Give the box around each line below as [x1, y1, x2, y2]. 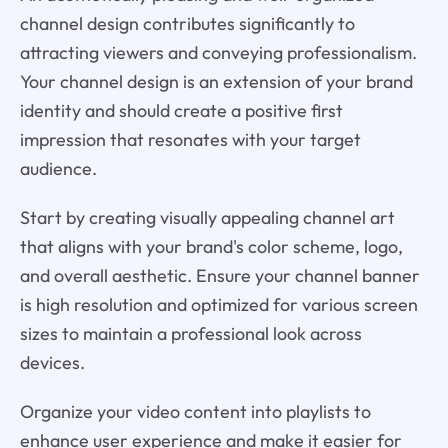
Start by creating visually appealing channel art [19, 205, 395, 229]
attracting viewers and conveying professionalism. [19, 40, 417, 64]
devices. [19, 350, 85, 374]
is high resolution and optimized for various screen [19, 292, 418, 316]
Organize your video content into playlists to [19, 399, 371, 423]
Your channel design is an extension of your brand [19, 69, 413, 93]
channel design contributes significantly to [19, 11, 355, 35]
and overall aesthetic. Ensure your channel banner [19, 263, 420, 287]
